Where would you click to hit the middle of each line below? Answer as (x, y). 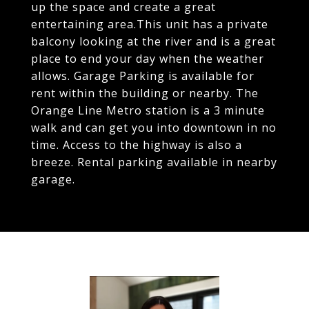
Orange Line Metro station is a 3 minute (148, 110)
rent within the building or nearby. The (145, 93)
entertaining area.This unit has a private (150, 24)
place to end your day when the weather (148, 59)
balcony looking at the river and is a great (153, 41)
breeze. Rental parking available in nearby (154, 162)
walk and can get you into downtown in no (154, 128)
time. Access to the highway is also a (137, 145)
